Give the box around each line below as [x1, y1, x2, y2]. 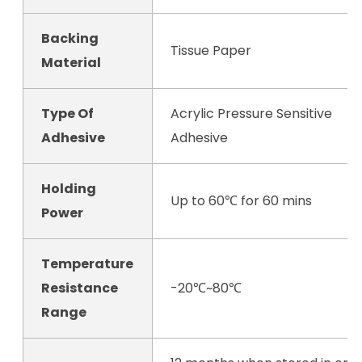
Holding [41, 179, 97, 198]
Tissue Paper [170, 40, 252, 60]
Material [41, 53, 102, 72]
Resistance [41, 278, 119, 297]
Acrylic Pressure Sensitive [170, 103, 333, 123]
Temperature [41, 254, 134, 273]
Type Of [41, 103, 95, 123]
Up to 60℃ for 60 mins [170, 191, 313, 210]
